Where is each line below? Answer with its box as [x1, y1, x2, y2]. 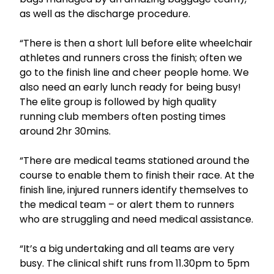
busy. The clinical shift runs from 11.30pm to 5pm [20, 256, 250, 270]
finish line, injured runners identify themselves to [20, 183, 248, 197]
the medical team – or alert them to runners [20, 198, 234, 212]
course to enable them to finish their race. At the [20, 168, 254, 182]
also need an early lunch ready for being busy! [20, 80, 241, 94]
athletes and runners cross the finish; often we [20, 51, 242, 65]
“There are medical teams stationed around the [20, 154, 250, 168]
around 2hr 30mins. [20, 124, 111, 138]
